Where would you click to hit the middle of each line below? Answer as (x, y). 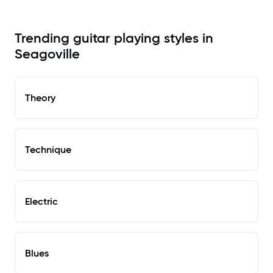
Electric (41, 201)
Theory (40, 98)
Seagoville (47, 54)
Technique (48, 150)
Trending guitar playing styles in (114, 38)
